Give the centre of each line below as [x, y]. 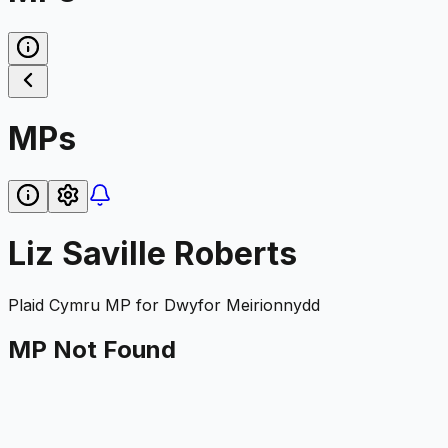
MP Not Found [92, 349]
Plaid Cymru [54, 304]
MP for [132, 304]
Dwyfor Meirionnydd [242, 304]
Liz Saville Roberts [152, 254]
